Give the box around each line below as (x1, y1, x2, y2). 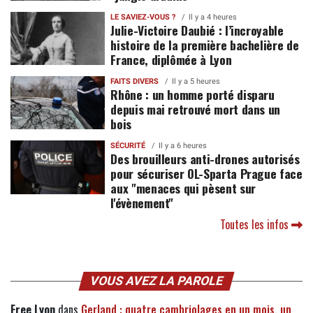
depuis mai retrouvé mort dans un (110, 100, 281, 119)
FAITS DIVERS (110, 77, 159, 87)
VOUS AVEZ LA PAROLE (88, 274, 225, 289)
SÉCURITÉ (110, 141, 146, 151)
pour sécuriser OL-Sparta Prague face (110, 164, 303, 183)
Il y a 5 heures (172, 77, 221, 87)
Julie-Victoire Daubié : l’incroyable (110, 21, 284, 40)
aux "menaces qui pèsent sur (110, 179, 256, 198)
